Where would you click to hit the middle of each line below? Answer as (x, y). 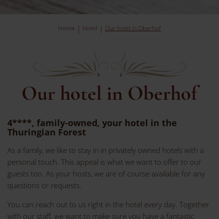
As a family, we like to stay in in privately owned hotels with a (106, 150)
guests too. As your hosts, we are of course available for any (106, 173)
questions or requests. (44, 185)
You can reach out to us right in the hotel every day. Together (108, 204)
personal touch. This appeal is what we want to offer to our (104, 162)
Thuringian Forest (47, 132)
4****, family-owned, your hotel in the (92, 122)
